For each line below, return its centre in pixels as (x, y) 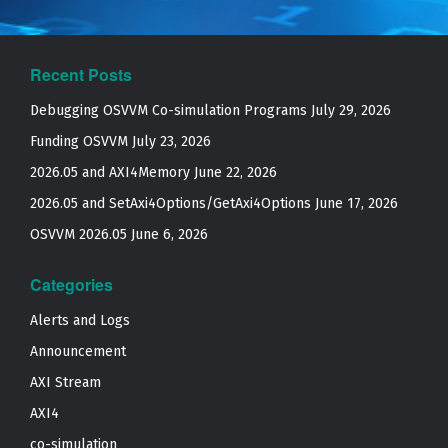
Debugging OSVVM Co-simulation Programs (168, 110)
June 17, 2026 (356, 203)
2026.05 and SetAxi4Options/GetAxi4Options (170, 203)
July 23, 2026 (171, 141)
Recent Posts (81, 74)
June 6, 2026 (169, 234)
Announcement (78, 351)
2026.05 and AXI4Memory (110, 172)
